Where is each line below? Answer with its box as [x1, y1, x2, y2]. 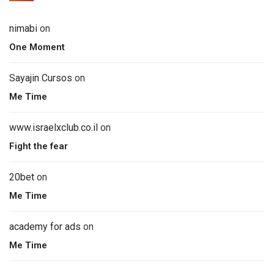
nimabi [9, 22, 37, 34]
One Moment [9, 41, 65, 53]
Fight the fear [9, 140, 68, 152]
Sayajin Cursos [9, 72, 72, 84]
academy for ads [9, 220, 81, 232]
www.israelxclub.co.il [9, 121, 98, 133]
